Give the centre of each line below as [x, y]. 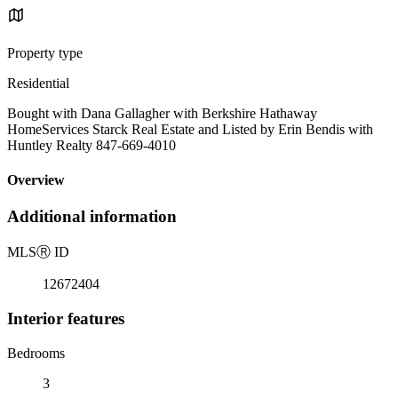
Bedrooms [36, 353]
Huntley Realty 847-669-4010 [92, 145]
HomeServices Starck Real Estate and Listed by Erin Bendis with [190, 129]
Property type [45, 52]
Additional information [92, 217]
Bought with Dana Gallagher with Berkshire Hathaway [162, 113]
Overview [36, 180]
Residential [38, 83]
